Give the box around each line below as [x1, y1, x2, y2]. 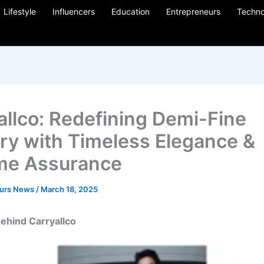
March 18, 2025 [41, 184, 98, 194]
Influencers [52, 6, 95, 16]
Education [111, 6, 150, 16]
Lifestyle [4, 6, 36, 16]
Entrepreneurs [166, 6, 220, 16]
